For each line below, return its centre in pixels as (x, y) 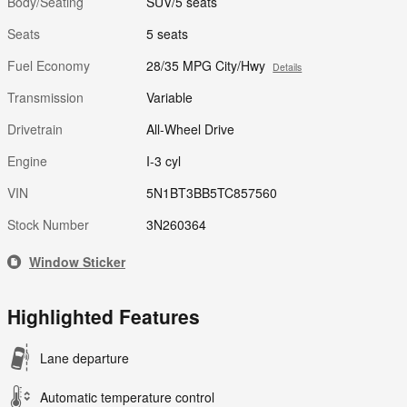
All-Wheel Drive (191, 129)
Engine (27, 161)
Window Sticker (77, 262)
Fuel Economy (49, 66)
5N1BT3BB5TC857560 (212, 193)
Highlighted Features (104, 317)
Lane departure (84, 358)
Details (288, 67)
